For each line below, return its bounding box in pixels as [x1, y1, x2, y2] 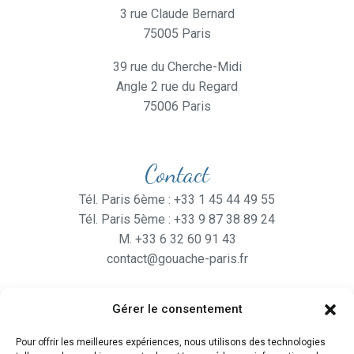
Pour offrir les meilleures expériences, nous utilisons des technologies [16, 337, 326, 348]
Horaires [141, 311, 213, 341]
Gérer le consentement [111, 302, 243, 316]
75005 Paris [143, 25, 211, 41]
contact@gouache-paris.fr [106, 250, 248, 266]
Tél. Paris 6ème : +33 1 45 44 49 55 [79, 191, 275, 207]
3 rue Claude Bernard [119, 6, 235, 21]
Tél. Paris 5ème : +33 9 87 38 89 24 [79, 211, 275, 227]
